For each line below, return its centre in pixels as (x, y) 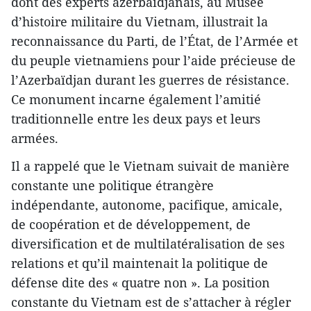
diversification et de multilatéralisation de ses (148, 243)
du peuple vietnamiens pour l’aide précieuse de (153, 60)
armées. (35, 138)
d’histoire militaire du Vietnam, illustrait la (140, 21)
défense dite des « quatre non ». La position (141, 282)
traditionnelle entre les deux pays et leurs (136, 118)
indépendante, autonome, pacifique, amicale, (147, 204)
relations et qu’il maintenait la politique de (140, 263)
